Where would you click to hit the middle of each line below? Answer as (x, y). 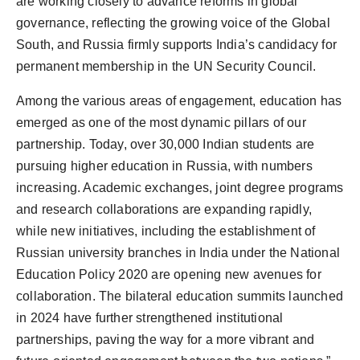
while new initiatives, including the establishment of (166, 231)
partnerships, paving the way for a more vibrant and (166, 339)
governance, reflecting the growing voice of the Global (173, 22)
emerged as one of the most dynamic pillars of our (161, 122)
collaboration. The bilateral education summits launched (180, 296)
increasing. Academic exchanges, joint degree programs (180, 187)
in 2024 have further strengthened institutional (150, 317)
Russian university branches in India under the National (178, 252)
